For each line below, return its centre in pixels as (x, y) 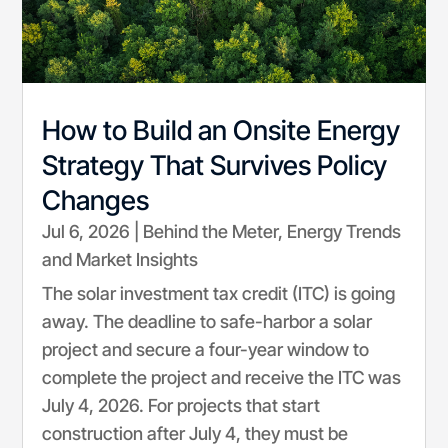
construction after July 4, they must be (195, 434)
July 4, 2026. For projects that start (181, 406)
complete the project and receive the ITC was (222, 378)
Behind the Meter (211, 232)
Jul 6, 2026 (86, 232)
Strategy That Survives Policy (215, 166)
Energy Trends (344, 232)
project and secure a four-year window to (206, 350)
